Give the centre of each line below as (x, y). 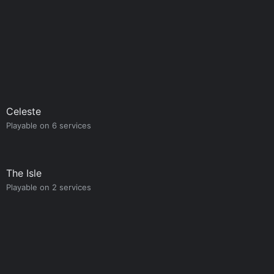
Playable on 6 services (48, 125)
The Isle (24, 173)
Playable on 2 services (48, 187)
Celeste (23, 111)
